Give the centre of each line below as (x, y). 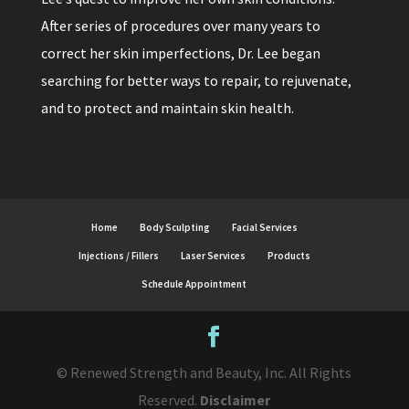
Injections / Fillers (118, 255)
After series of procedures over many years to (180, 26)
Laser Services (213, 255)
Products (288, 255)
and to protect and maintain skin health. (167, 108)
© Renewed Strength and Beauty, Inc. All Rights (204, 372)
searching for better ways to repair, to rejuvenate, (196, 81)
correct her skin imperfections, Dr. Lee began (180, 53)
